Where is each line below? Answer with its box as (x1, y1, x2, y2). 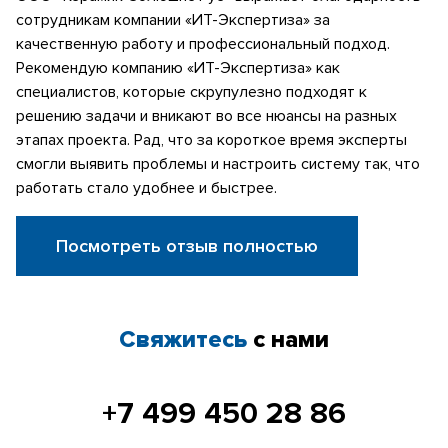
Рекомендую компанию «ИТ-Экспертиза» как (16, 57, 340, 78)
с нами (247, 324, 329, 354)
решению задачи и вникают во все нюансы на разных (16, 105, 397, 126)
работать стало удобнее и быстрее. (16, 177, 277, 198)
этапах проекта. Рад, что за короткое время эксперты (16, 129, 407, 150)
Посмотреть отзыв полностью (56, 234, 318, 257)
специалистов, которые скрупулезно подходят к (16, 81, 367, 102)
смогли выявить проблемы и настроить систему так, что (16, 153, 420, 174)
